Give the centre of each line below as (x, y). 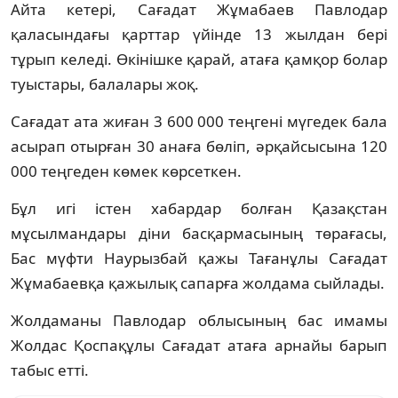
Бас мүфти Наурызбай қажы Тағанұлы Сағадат (199, 258)
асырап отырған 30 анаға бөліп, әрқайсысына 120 (199, 146)
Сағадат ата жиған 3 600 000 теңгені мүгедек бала (199, 121)
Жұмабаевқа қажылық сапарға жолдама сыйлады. (198, 283)
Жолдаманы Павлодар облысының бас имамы (199, 320)
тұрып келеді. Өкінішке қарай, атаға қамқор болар (199, 59)
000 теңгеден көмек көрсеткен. (126, 171)
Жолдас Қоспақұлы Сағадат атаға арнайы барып (199, 345)
